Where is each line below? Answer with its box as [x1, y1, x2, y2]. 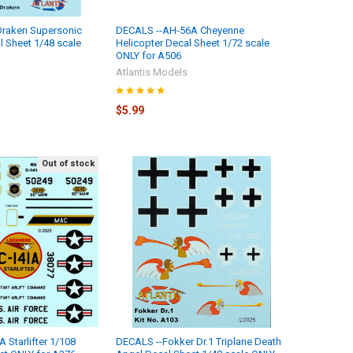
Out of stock [41, 158, 95, 169]
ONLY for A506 [115, 50, 181, 62]
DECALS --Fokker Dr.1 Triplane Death [115, 335, 281, 347]
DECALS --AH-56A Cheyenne [115, 24, 244, 37]
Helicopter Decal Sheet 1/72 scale [115, 37, 269, 50]
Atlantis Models [115, 66, 188, 79]
